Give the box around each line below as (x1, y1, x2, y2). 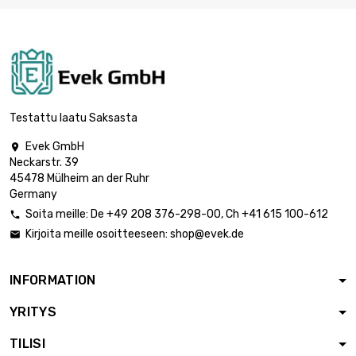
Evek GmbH (25, 140, 84, 154)
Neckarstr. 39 (10, 156, 79, 170)
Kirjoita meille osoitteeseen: (25, 227, 170, 242)
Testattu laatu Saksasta (10, 111, 137, 126)
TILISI (10, 336, 45, 352)
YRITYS (10, 304, 56, 320)
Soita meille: (25, 207, 91, 222)
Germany (10, 188, 57, 202)
